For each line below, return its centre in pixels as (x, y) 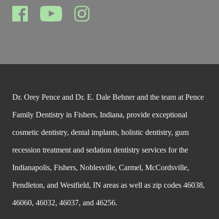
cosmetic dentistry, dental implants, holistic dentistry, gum (100, 132)
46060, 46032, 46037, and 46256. (65, 202)
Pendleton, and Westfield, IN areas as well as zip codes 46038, (109, 185)
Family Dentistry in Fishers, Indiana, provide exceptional (100, 114)
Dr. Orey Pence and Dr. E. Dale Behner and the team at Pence (108, 97)
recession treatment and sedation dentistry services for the (100, 150)
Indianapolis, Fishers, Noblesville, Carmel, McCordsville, (101, 167)
